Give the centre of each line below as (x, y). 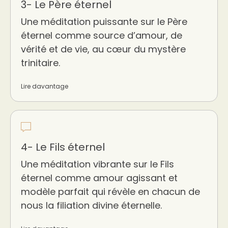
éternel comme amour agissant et (99, 178)
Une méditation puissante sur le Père (104, 22)
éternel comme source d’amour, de (102, 35)
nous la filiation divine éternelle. (91, 205)
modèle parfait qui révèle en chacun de (110, 192)
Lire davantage (45, 86)
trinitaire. (40, 63)
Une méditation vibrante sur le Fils (97, 164)
